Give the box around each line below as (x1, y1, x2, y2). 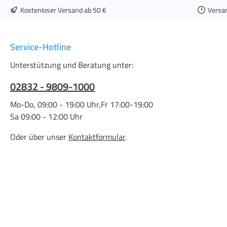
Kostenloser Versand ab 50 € (20, 4, 106, 15)
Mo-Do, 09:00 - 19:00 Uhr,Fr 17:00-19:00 (10, 98, 153, 110)
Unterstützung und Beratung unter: (10, 59, 133, 71)
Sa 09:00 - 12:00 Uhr (10, 110, 83, 123)
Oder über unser (10, 131, 68, 143)
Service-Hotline (10, 40, 71, 54)
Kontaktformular (68, 131, 125, 143)
